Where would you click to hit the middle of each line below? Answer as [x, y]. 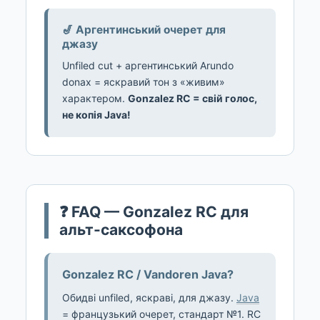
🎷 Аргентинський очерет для [144, 29]
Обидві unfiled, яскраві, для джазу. [149, 297]
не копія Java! [96, 114]
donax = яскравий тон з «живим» [144, 81]
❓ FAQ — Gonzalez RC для [154, 211]
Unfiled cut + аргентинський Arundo [148, 65]
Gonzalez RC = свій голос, [192, 98]
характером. [95, 98]
